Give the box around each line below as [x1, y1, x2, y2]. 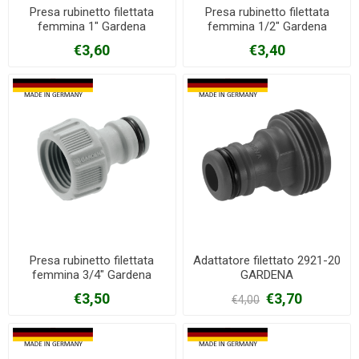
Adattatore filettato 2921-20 [193, 252, 341, 268]
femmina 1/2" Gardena [207, 18, 327, 34]
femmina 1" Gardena [38, 18, 147, 34]
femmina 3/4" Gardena [32, 267, 152, 282]
